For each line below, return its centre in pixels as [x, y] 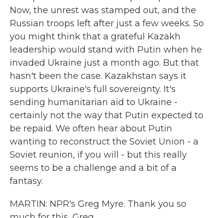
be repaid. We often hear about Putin [91, 128]
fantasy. [26, 181]
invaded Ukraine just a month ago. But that [104, 63]
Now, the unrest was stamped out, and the [103, 10]
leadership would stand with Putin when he [106, 50]
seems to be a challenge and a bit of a [93, 168]
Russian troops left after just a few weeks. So [107, 23]
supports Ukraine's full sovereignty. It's [93, 89]
